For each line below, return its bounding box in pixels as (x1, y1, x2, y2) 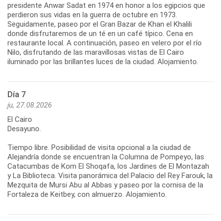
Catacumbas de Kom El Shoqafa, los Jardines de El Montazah (7, 161, 209, 171)
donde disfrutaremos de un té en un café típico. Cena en (7, 29, 193, 38)
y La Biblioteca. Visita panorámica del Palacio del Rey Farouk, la (7, 171, 213, 180)
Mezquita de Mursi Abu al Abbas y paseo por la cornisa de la (7, 180, 203, 189)
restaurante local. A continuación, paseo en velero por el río (7, 38, 202, 47)
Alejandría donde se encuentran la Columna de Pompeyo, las (7, 152, 204, 161)
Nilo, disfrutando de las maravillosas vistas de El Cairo (7, 47, 184, 57)
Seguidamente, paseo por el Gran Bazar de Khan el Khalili (7, 19, 192, 29)
